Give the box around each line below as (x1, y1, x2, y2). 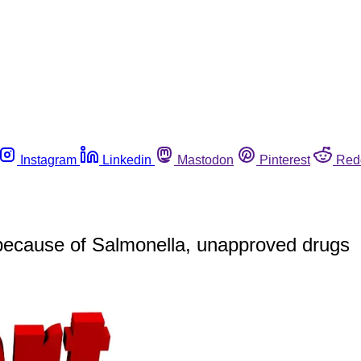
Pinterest (259, 152, 310, 167)
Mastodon (177, 152, 234, 167)
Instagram (20, 152, 77, 167)
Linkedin (102, 152, 151, 167)
